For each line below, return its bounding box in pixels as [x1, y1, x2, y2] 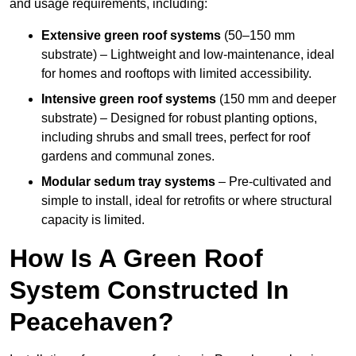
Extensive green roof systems [41, 29, 224, 43]
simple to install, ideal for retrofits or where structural [41, 194, 332, 208]
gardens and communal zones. [41, 149, 215, 164]
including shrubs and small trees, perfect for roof [41, 130, 310, 145]
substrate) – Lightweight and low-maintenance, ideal [41, 48, 335, 62]
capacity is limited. [41, 213, 145, 227]
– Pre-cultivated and [215, 175, 331, 189]
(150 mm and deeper [219, 92, 336, 106]
